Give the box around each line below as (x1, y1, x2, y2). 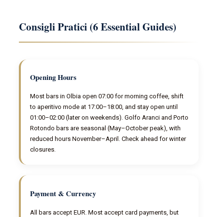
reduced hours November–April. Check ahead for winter (30, 135, 186, 143)
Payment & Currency (30, 188, 96, 199)
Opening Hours (30, 72, 77, 83)
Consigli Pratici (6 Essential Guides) (18, 19, 176, 34)
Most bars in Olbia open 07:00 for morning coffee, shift (30, 93, 184, 100)
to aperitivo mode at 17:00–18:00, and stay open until (30, 103, 178, 111)
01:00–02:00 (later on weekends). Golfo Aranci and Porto (30, 114, 189, 122)
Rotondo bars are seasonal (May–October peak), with (30, 124, 181, 132)
